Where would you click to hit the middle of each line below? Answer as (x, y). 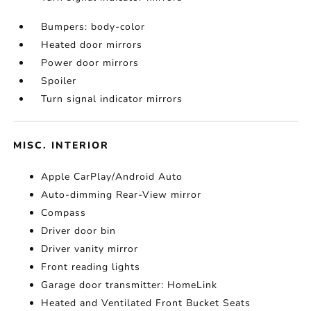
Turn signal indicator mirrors (112, 99)
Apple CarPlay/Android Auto (112, 177)
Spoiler (59, 81)
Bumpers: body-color (93, 27)
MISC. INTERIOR (61, 145)
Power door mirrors (90, 63)
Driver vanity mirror (90, 249)
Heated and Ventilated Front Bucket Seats (146, 303)
